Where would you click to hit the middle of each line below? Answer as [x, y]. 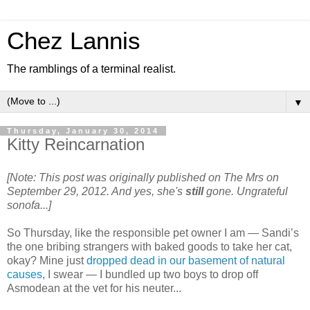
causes [25, 274]
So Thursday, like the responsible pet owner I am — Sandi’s [153, 232]
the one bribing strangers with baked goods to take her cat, [149, 246]
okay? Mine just [47, 260]
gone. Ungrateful [246, 191]
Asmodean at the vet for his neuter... [94, 288]
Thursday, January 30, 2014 [83, 131]
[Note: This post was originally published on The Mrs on [143, 177]
